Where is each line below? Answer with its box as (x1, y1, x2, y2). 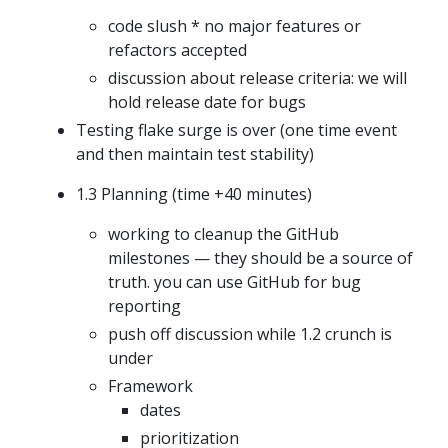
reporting (108, 295, 181, 318)
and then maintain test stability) (76, 143, 314, 166)
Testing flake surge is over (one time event (76, 119, 397, 142)
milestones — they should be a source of (108, 247, 413, 270)
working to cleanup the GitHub (108, 223, 339, 246)
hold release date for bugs (108, 91, 306, 114)
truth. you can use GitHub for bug (108, 271, 361, 294)
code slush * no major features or (108, 15, 361, 38)
